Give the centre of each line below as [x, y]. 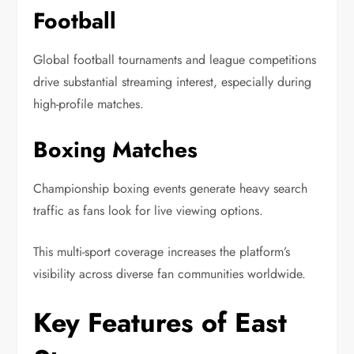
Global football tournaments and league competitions [175, 60]
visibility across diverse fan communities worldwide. [170, 274]
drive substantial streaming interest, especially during [173, 82]
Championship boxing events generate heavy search [171, 189]
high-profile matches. [89, 104]
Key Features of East [160, 323]
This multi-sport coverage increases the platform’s [162, 252]
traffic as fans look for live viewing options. [149, 211]
